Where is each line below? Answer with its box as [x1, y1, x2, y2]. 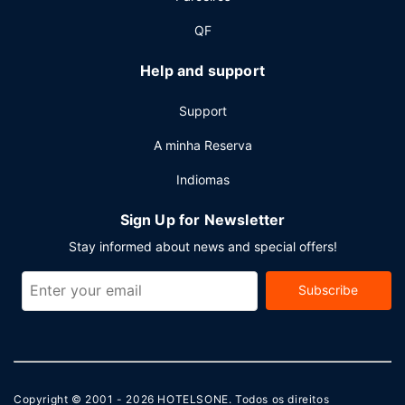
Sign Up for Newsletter [119, 211, 286, 229]
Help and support [140, 61, 265, 80]
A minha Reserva [153, 137, 252, 153]
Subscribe [298, 282, 359, 297]
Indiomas [175, 172, 230, 187]
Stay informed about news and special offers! [68, 239, 337, 254]
